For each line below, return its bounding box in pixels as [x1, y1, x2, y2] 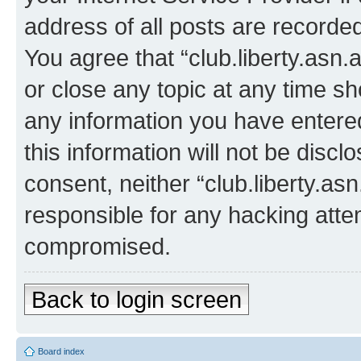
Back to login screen [31, 285, 242, 313]
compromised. [24, 232, 171, 259]
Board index [38, 346, 85, 356]
